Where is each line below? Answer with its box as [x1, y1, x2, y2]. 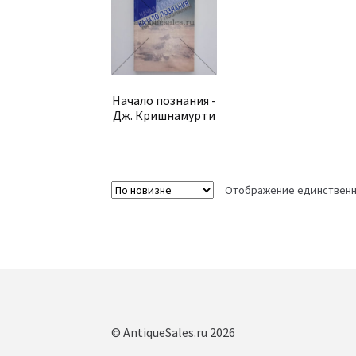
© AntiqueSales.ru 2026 [111, 324, 236, 341]
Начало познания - [111, 92, 216, 109]
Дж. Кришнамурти [112, 107, 215, 124]
